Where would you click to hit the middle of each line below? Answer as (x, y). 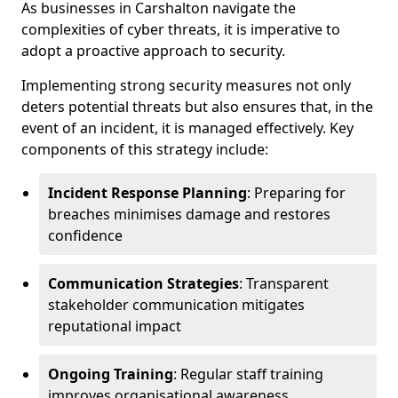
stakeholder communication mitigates (176, 305)
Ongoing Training (111, 374)
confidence (85, 235)
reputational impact (115, 326)
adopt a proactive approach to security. (153, 51)
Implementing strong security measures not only (186, 85)
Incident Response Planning (147, 193)
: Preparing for (296, 193)
